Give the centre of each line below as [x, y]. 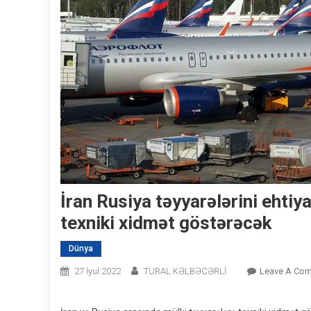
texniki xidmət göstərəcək [166, 223]
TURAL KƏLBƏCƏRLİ [185, 271]
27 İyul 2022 [98, 271]
